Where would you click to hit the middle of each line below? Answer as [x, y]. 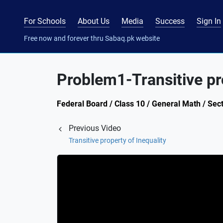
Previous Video [95, 128]
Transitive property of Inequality [117, 140]
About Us [94, 21]
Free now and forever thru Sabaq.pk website [92, 38]
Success [170, 21]
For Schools [45, 21]
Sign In [209, 21]
